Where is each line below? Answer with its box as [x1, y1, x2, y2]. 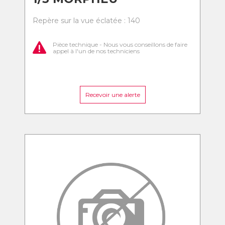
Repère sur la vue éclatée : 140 [33, 16, 140, 25]
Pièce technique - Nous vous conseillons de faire [53, 40, 187, 48]
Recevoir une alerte [85, 91, 140, 98]
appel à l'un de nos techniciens [53, 47, 140, 55]
